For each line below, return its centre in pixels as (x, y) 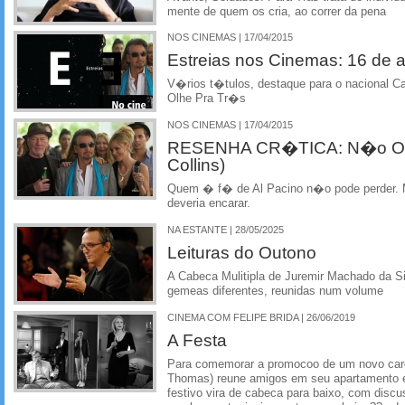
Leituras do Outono (242, 252)
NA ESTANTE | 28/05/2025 (226, 229)
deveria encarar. (209, 203)
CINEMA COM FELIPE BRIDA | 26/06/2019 (261, 317)
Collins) (196, 165)
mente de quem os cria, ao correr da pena (277, 11)
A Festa (197, 339)
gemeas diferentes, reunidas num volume (275, 291)
